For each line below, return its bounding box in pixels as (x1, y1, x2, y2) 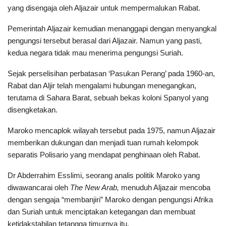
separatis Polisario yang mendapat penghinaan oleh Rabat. (8, 150, 200, 159)
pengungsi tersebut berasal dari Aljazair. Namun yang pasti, (8, 36, 202, 45)
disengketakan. (8, 105, 58, 114)
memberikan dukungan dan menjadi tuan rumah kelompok (8, 138, 199, 147)
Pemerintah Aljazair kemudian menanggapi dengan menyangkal (8, 24, 216, 33)
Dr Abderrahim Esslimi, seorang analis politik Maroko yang (8, 171, 200, 180)
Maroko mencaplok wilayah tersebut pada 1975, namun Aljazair (8, 126, 215, 135)
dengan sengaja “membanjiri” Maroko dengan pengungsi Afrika (8, 195, 213, 204)
